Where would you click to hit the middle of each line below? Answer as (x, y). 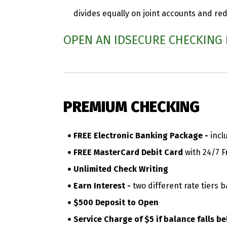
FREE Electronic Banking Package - (141, 136)
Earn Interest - (103, 186)
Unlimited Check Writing (121, 169)
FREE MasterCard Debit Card (129, 153)
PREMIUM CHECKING (131, 107)
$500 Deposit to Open (116, 203)
